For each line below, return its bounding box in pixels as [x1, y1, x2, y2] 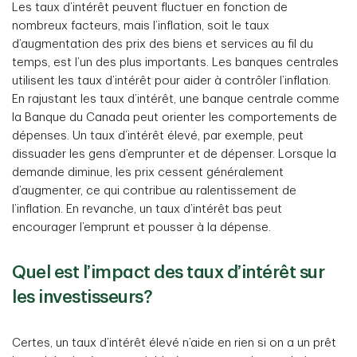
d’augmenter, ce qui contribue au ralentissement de [12, 185, 296, 197]
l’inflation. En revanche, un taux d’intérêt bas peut [12, 203, 282, 215]
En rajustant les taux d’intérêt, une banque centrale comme [12, 93, 339, 105]
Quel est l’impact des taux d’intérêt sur [12, 264, 324, 281]
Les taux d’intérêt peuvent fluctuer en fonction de [12, 2, 288, 14]
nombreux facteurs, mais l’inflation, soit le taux [12, 20, 269, 32]
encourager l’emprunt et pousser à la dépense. [12, 222, 271, 233]
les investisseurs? [12, 288, 152, 306]
